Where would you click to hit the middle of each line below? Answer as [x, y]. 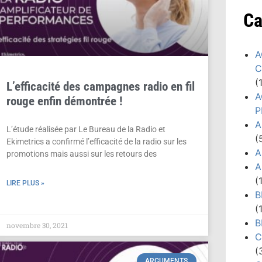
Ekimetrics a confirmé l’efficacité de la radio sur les [96, 142]
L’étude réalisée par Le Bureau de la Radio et [86, 130]
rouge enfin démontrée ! [64, 101]
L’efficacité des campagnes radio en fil [100, 87]
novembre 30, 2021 [37, 225]
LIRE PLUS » [25, 183]
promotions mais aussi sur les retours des [81, 154]
